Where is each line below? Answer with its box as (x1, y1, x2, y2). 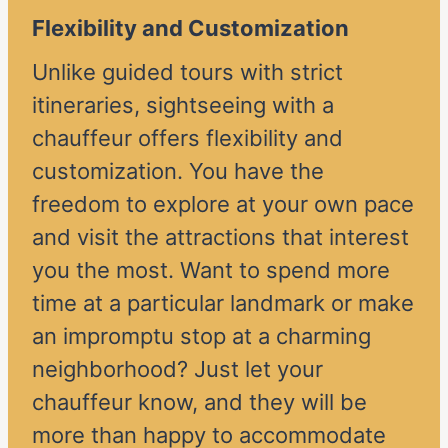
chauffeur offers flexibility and (32, 125, 343, 152)
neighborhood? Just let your (32, 356, 323, 383)
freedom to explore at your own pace (32, 191, 414, 218)
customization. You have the (32, 158, 324, 185)
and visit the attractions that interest (32, 224, 409, 251)
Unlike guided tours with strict (32, 59, 343, 86)
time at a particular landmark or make (32, 290, 414, 317)
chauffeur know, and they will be (32, 389, 367, 416)
